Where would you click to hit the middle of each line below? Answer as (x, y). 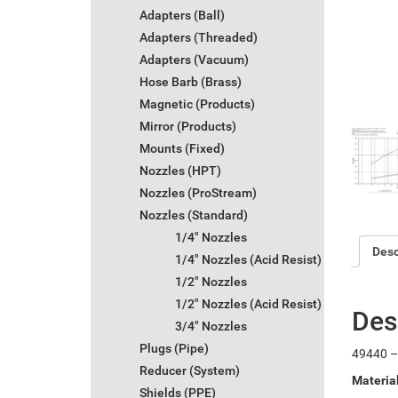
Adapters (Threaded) (199, 38)
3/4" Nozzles (211, 326)
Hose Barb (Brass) (191, 82)
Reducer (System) (190, 371)
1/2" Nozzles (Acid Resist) (248, 304)
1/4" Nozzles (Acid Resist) (248, 260)
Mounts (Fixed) (182, 149)
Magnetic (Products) (197, 104)
